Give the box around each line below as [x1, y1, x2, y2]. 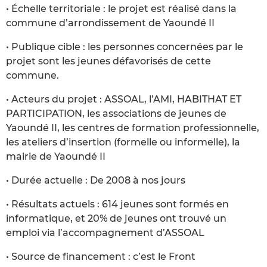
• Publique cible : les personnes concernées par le [6, 41, 243, 52]
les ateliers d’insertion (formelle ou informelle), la [6, 136, 240, 148]
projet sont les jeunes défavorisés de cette [6, 55, 211, 67]
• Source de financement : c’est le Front [6, 250, 195, 262]
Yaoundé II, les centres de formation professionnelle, [6, 122, 259, 133]
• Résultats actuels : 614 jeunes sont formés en [6, 198, 229, 210]
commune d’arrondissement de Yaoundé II [6, 17, 215, 29]
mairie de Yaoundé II [6, 150, 105, 162]
